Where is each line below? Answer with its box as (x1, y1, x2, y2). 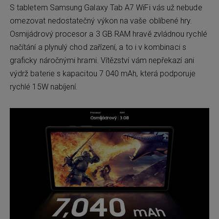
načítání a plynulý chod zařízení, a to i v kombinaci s (10, 43, 186, 52)
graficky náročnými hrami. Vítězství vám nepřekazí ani (10, 56, 194, 66)
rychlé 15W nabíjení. (10, 82, 78, 92)
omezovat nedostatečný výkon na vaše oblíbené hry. (10, 16, 193, 26)
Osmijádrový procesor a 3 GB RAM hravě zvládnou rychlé (10, 29, 207, 39)
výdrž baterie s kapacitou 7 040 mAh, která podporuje (10, 69, 196, 79)
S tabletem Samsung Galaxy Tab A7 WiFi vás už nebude (10, 3, 202, 13)
